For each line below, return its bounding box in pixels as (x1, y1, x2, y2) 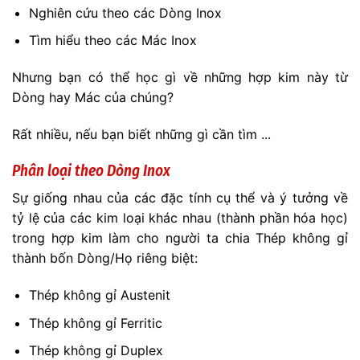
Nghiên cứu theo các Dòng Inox (28, 4, 222, 21)
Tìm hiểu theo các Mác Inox (28, 32, 197, 49)
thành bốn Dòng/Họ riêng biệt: (12, 250, 198, 267)
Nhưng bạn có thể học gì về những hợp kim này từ (12, 69, 348, 86)
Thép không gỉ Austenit (28, 287, 170, 304)
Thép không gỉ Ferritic (28, 314, 162, 331)
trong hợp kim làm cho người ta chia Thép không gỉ (12, 230, 348, 247)
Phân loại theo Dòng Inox (12, 161, 170, 180)
